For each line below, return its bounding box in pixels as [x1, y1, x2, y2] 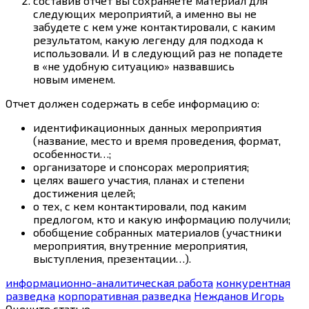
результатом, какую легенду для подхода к [33, 32, 263, 46]
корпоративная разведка [58, 288, 191, 302]
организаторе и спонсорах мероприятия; [33, 159, 249, 173]
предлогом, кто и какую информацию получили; [33, 212, 290, 226]
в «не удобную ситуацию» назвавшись [33, 59, 235, 72]
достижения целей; [33, 186, 135, 199]
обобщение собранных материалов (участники [33, 225, 281, 239]
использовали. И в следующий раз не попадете [33, 46, 283, 59]
